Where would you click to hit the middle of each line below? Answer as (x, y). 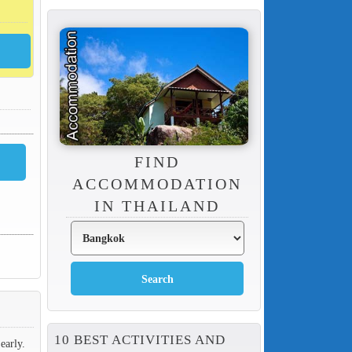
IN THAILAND (157, 206)
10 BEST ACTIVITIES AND (140, 340)
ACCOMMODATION (157, 184)
